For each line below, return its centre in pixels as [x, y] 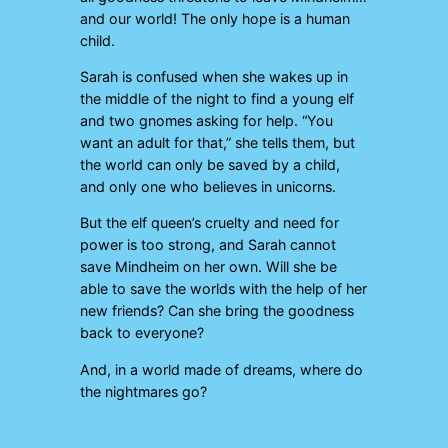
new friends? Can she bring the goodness [217, 311]
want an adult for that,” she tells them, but [217, 142]
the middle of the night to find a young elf [217, 98]
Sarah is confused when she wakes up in [214, 76]
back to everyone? [142, 333]
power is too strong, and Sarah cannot [208, 245]
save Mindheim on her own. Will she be [208, 267]
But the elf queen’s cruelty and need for [209, 223]
